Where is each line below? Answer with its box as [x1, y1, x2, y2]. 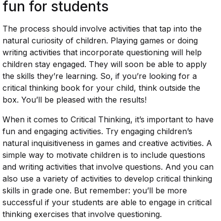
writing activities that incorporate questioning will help [2, 47, 202, 57]
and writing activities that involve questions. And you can [2, 162, 214, 172]
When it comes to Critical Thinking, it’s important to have [2, 114, 214, 124]
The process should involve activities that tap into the [2, 24, 202, 34]
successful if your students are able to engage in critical [2, 197, 212, 207]
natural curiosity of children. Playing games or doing [2, 36, 198, 45]
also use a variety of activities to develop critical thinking [2, 174, 212, 184]
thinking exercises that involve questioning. [2, 209, 162, 219]
